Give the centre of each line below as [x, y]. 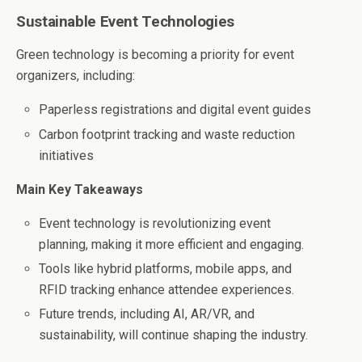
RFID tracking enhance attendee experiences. [167, 289]
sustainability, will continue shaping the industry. [174, 335]
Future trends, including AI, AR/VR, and [147, 314]
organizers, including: [76, 76]
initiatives [67, 155]
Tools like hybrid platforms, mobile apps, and [166, 268]
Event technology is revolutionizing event [155, 223]
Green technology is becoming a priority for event [155, 55]
